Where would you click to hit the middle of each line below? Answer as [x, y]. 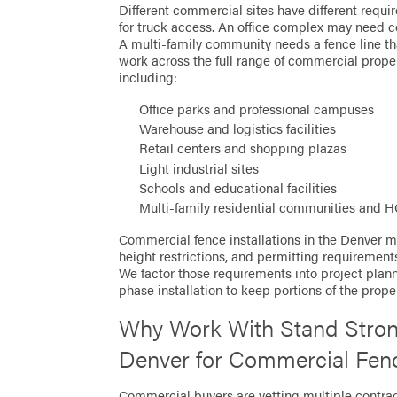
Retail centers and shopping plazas [243, 148]
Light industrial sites [199, 168]
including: [148, 78]
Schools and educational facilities [238, 187]
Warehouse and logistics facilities [238, 129]
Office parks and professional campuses [257, 109]
